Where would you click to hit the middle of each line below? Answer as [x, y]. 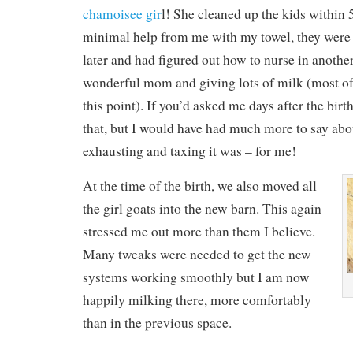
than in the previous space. [157, 322]
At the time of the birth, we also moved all [199, 185]
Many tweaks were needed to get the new [197, 254]
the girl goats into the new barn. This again [202, 208]
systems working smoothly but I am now [196, 277]
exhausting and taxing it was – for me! [189, 150]
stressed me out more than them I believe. [199, 231]
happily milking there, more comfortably [197, 299]
